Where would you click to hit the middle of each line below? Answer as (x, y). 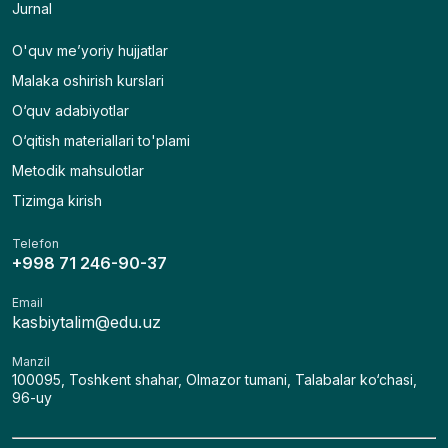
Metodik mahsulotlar (78, 170)
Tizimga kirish (57, 200)
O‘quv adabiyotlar (70, 110)
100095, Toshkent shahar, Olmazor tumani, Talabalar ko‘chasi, (214, 379)
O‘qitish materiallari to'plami (101, 140)
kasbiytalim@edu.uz (86, 321)
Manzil (31, 361)
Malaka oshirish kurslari (88, 80)
